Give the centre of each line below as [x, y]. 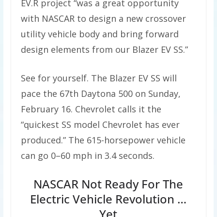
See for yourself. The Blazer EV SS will [99, 78]
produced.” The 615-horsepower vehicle [103, 140]
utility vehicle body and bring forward [100, 34]
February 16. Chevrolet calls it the [91, 109]
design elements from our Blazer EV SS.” [104, 50]
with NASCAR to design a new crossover [103, 19]
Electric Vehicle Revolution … [108, 199]
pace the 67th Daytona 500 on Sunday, [101, 94]
